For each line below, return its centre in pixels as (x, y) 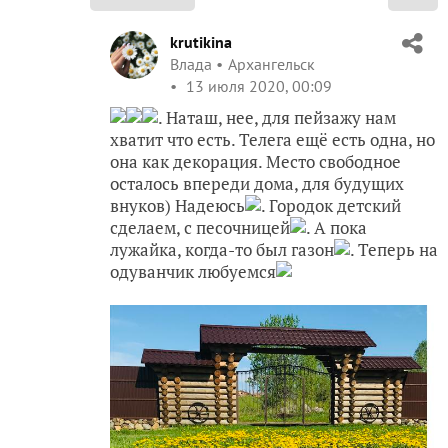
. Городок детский (331, 206)
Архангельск (271, 64)
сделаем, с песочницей (200, 228)
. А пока (336, 228)
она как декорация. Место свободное (255, 162)
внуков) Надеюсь (177, 206)
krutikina (201, 42)
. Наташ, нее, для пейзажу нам (277, 118)
